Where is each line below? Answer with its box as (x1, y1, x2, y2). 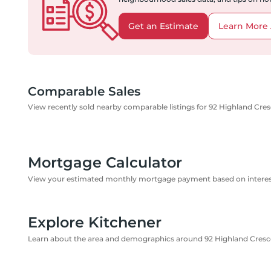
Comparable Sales (28, 84, 140, 99)
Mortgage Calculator (28, 154, 182, 171)
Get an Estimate (128, 21, 198, 31)
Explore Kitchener (28, 214, 162, 231)
